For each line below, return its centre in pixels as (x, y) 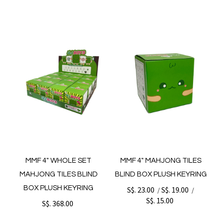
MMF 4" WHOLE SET (58, 160)
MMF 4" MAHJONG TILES (161, 160)
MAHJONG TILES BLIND (58, 174)
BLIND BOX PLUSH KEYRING (161, 174)
